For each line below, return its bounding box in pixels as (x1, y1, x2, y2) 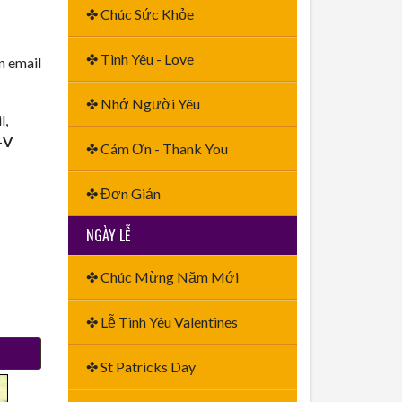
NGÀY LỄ (86, 224, 131, 246)
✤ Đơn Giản (86, 185, 161, 202)
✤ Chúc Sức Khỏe (86, 5, 194, 22)
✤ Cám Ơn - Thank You (86, 140, 228, 157)
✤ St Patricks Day (86, 358, 196, 375)
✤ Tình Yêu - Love (86, 50, 194, 67)
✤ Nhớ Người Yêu (86, 95, 200, 112)
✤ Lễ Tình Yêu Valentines (86, 313, 238, 330)
